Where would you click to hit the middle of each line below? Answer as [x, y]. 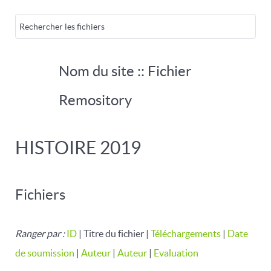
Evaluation [176, 253]
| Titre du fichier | [114, 233]
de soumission [45, 253]
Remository [95, 100]
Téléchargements [186, 233]
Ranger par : [41, 233]
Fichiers [40, 194]
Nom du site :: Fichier [125, 71]
